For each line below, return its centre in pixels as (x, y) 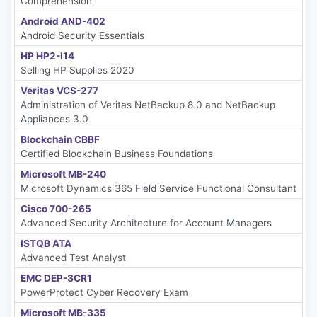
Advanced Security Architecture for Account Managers (146, 223)
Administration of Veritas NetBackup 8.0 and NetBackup (148, 104)
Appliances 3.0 (54, 119)
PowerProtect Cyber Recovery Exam (104, 292)
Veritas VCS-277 (59, 90)
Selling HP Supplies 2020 (77, 70)
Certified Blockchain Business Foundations (117, 153)
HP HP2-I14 (47, 56)
